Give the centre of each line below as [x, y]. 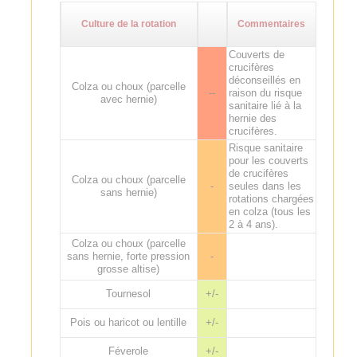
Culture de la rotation [129, 24]
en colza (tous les [269, 211]
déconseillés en [264, 80]
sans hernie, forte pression [129, 256]
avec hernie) [128, 99]
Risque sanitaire [265, 147]
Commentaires [272, 24]
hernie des [252, 118]
